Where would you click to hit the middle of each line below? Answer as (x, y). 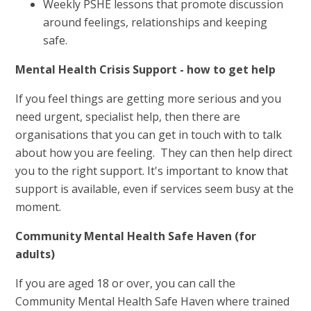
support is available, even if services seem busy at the (155, 189)
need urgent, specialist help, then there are (128, 117)
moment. (39, 207)
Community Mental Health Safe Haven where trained (153, 302)
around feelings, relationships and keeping (155, 23)
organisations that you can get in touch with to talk (149, 135)
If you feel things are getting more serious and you (149, 99)
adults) (35, 254)
